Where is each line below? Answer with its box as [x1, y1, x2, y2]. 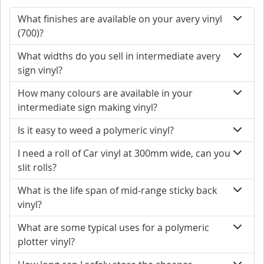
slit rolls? [18, 161, 57, 174]
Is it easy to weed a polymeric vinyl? [18, 124, 174, 137]
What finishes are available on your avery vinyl [18, 12, 222, 26]
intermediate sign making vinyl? [18, 101, 157, 114]
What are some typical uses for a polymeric [18, 221, 209, 235]
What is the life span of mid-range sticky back [18, 184, 217, 197]
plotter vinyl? [18, 235, 75, 249]
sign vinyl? [18, 64, 62, 77]
